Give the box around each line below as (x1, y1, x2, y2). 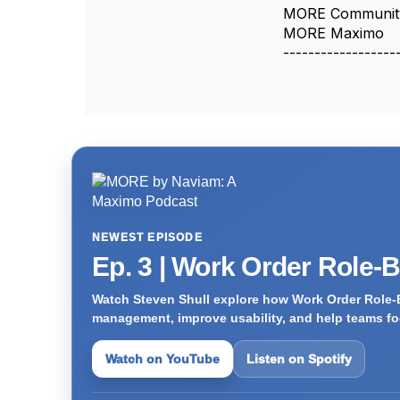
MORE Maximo (283, 24, 385, 42)
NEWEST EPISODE (92, 231, 203, 244)
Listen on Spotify (246, 351, 352, 366)
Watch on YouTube (105, 351, 220, 366)
